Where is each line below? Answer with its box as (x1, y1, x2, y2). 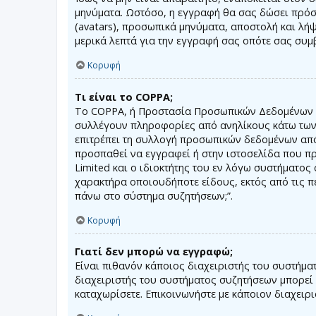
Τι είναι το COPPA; (75, 90, 173, 104)
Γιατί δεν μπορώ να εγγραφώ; (75, 245, 233, 259)
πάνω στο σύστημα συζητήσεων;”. (75, 188, 233, 202)
